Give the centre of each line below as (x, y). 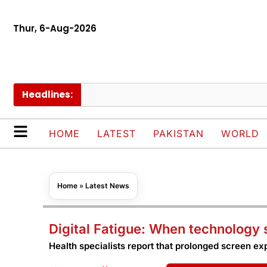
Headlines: (47, 95)
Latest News (107, 186)
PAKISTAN (178, 134)
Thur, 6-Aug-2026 (55, 28)
